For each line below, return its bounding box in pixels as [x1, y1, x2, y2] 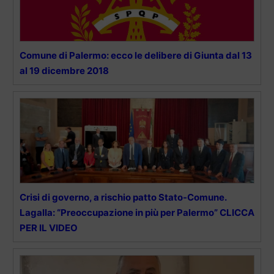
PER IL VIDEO [20, 222, 78, 234]
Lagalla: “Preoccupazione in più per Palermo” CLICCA [20, 207, 254, 219]
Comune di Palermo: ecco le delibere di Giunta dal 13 [20, 50, 252, 62]
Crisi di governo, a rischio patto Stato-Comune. [20, 191, 226, 204]
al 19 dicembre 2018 [20, 65, 109, 77]
